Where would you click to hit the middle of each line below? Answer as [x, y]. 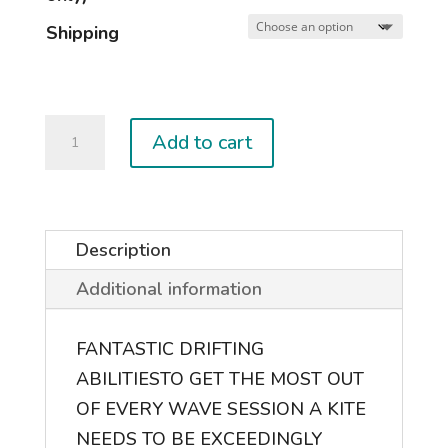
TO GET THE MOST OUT [261, 379]
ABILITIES [117, 379]
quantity [77, 189]
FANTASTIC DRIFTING [169, 349]
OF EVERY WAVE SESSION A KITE [220, 409]
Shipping [82, 33]
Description [123, 250]
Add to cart [201, 142]
